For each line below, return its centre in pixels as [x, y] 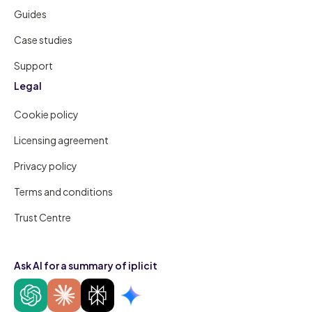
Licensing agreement [62, 140]
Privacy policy [46, 165]
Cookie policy [47, 114]
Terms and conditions [64, 191]
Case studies [44, 39]
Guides [31, 14]
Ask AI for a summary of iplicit [86, 265]
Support [34, 65]
